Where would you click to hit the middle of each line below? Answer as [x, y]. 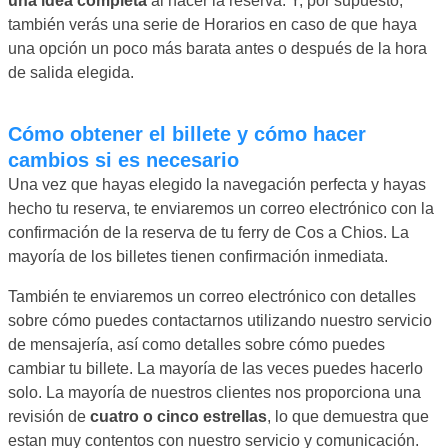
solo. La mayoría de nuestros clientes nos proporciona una [214, 392]
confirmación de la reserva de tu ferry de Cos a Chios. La [208, 232]
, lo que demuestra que [348, 416]
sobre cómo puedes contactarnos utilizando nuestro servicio [220, 320]
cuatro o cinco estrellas [178, 416]
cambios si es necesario [123, 159]
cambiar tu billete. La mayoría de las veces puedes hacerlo [215, 368]
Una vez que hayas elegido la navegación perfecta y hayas [217, 184]
